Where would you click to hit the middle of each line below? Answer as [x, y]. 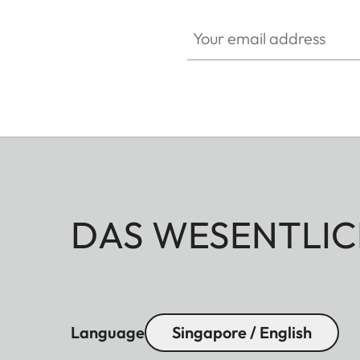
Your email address [240, 20]
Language [108, 333]
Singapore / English [242, 333]
